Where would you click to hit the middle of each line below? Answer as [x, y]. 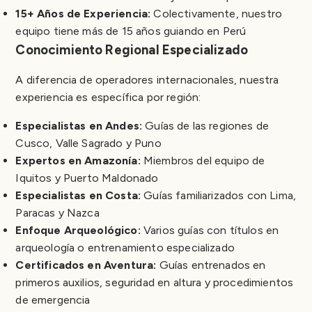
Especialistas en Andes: [79, 125]
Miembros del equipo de [203, 160]
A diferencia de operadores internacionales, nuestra [147, 79]
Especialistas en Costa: [78, 195]
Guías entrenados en [211, 265]
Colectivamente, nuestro [217, 13]
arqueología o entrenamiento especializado [125, 247]
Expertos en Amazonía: [78, 160]
